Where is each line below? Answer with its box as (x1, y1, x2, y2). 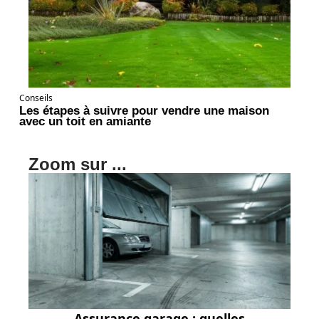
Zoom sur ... (28, 154, 127, 174)
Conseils (19, 91, 53, 104)
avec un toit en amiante (19, 114, 151, 127)
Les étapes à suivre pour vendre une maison (19, 103, 269, 117)
